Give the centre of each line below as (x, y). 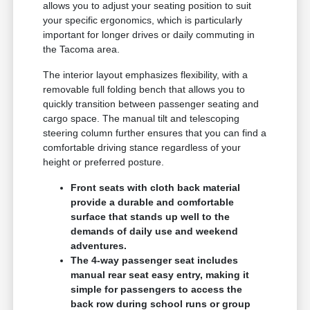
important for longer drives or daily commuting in (149, 34)
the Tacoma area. (82, 49)
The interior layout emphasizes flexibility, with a (146, 74)
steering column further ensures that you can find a (155, 133)
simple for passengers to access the (157, 289)
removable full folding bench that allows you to (144, 89)
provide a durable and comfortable (153, 202)
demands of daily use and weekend (155, 231)
